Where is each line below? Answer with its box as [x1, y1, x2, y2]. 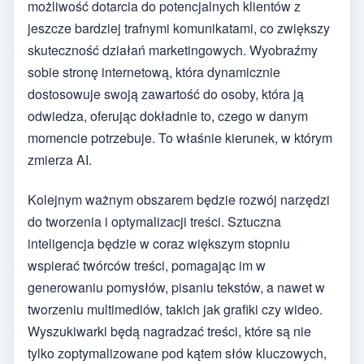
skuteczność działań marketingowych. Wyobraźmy [28, 41, 318, 60]
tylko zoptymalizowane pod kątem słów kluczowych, [28, 343, 327, 362]
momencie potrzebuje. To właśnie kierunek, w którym [28, 128, 332, 148]
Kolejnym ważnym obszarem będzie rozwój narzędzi [28, 189, 330, 209]
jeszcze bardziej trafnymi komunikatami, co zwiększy [28, 19, 330, 38]
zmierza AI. [28, 150, 92, 170]
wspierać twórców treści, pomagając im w [28, 255, 266, 275]
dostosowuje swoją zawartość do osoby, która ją [28, 84, 304, 104]
